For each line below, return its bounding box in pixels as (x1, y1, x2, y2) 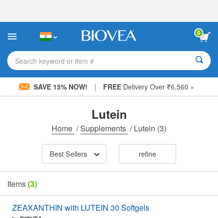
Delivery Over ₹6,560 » (121, 82, 194, 91)
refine (138, 148, 156, 159)
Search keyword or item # (15, 55, 94, 66)
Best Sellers (49, 148, 87, 159)
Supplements (80, 123, 128, 134)
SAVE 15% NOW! (32, 82, 90, 91)
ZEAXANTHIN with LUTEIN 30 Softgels (12, 202, 149, 214)
